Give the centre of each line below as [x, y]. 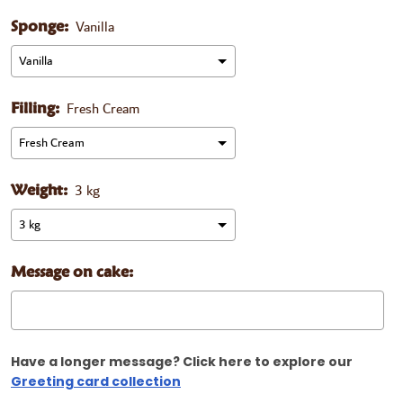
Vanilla [95, 27]
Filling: [35, 109]
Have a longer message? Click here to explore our [183, 362]
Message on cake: [72, 273]
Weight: [39, 191]
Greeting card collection [96, 381]
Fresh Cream [103, 109]
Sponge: [40, 27]
